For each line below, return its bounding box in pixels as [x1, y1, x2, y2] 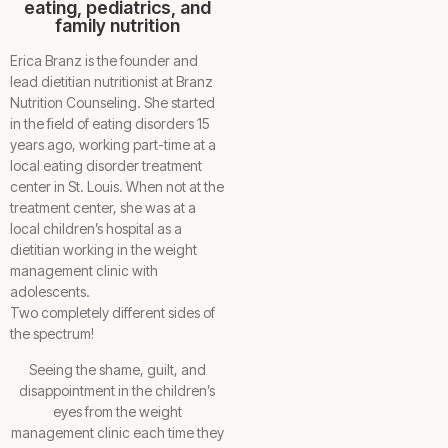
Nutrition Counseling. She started [10, 93, 215, 111]
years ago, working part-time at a [10, 135, 216, 153]
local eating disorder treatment [10, 156, 202, 174]
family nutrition [54, 14, 180, 36]
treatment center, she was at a [10, 198, 196, 216]
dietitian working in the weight [10, 240, 197, 258]
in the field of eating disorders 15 [10, 114, 210, 132]
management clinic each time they [10, 423, 224, 441]
